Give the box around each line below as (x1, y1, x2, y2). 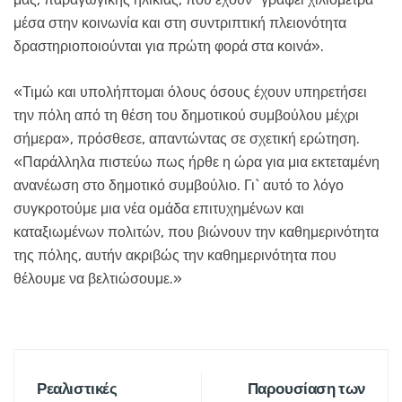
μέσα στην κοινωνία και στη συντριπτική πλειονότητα (13, 14, 346, 32)
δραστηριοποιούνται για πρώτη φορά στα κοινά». (13, 38, 324, 56)
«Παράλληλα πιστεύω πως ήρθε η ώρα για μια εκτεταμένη (13, 153, 380, 171)
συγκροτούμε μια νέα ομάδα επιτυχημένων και (13, 200, 304, 218)
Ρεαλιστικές (37, 378, 118, 400)
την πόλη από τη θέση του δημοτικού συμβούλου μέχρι (13, 107, 359, 125)
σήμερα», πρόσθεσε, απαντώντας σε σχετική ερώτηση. (13, 130, 360, 148)
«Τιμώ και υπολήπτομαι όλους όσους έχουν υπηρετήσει (13, 83, 367, 101)
